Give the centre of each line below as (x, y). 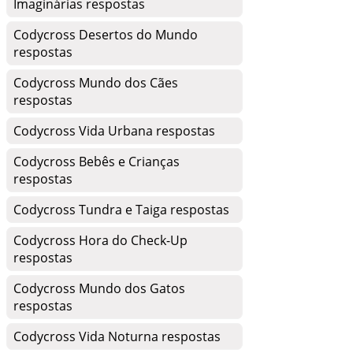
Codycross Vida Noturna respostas (117, 336)
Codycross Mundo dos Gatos (99, 288)
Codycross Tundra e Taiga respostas (121, 210)
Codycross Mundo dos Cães (96, 83)
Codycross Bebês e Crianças (97, 162)
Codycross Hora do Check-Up (100, 240)
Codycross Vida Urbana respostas (114, 131)
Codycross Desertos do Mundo (106, 35)
